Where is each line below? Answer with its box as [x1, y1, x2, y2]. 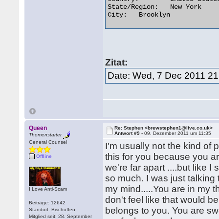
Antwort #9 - [114, 131, 145, 136]
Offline [36, 153, 52, 159]
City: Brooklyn [108, 11, 128, 19]
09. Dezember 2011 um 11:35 [144, 131, 212, 136]
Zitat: [105, 57, 128, 67]
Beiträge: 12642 [29, 200, 66, 205]
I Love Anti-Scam [29, 186, 67, 192]
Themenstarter [29, 132, 62, 138]
